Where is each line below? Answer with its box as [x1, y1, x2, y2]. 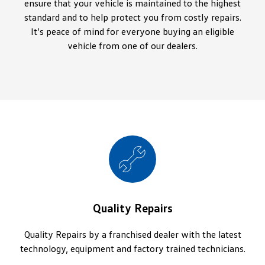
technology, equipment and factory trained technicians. [20, 243, 245, 255]
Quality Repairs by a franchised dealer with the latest [24, 228, 241, 241]
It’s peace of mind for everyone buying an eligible [31, 25, 234, 38]
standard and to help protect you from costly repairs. [24, 11, 241, 24]
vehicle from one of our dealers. [67, 40, 198, 52]
